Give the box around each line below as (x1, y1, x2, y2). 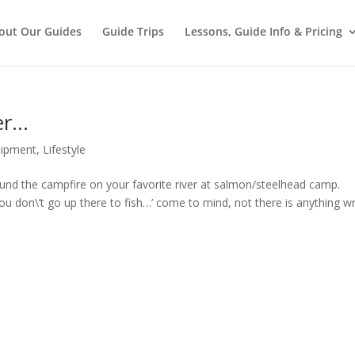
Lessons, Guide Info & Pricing (185, 24, 343, 39)
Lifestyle (43, 142, 86, 157)
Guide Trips (102, 24, 165, 39)
